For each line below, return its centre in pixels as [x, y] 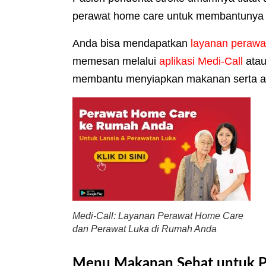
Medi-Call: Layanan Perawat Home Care [158, 216]
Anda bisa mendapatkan [130, 44]
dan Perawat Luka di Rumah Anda [145, 229]
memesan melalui [114, 61]
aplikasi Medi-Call [199, 61]
